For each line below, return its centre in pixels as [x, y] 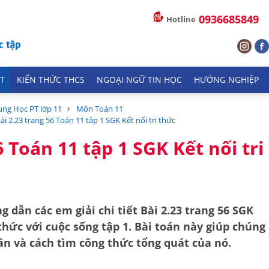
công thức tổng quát [134, 243]
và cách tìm [45, 243]
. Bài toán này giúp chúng [197, 226]
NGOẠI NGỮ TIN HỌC [139, 80]
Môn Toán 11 [100, 109]
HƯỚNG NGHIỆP [226, 80]
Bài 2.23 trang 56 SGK [197, 210]
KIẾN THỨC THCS [51, 80]
